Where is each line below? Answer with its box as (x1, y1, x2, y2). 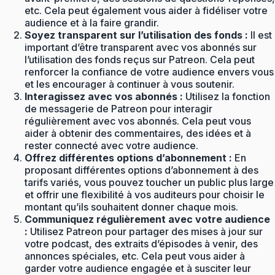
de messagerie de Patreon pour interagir (25, 102, 212, 115)
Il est (248, 28, 272, 41)
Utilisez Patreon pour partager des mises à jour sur (28, 225, 263, 238)
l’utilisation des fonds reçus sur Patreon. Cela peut (25, 53, 255, 66)
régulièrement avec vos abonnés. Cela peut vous (25, 114, 251, 127)
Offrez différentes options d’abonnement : (25, 151, 232, 164)
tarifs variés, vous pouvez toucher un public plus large (25, 176, 274, 188)
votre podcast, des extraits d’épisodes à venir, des (25, 237, 258, 250)
